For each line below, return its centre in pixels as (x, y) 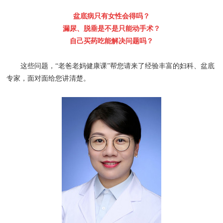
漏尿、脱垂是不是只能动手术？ (111, 28)
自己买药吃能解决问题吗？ (111, 41)
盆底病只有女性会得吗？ (111, 16)
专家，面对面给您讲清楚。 (49, 78)
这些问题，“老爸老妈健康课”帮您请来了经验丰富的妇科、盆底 (111, 66)
